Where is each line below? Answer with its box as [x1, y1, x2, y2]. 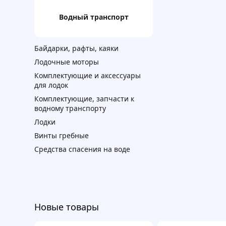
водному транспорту [34, 103, 106, 114]
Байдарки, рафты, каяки [34, 43, 119, 53]
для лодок [34, 80, 68, 90]
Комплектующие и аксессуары [34, 71, 141, 81]
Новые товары [34, 201, 99, 213]
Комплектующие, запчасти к [34, 94, 134, 104]
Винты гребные [34, 131, 89, 141]
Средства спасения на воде [34, 144, 130, 154]
